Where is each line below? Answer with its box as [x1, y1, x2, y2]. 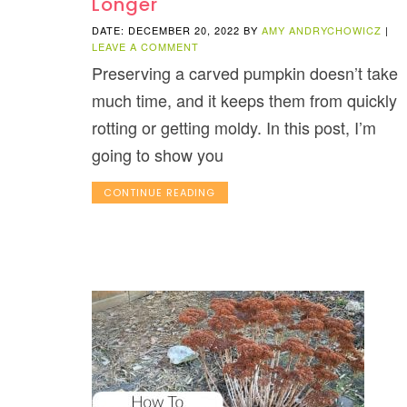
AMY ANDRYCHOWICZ [261, 23, 382, 38]
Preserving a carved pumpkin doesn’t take [91, 61, 398, 85]
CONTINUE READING [104, 185, 216, 201]
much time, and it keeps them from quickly [91, 88, 397, 113]
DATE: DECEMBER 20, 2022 [91, 23, 240, 38]
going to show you [91, 143, 223, 167]
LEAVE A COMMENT [91, 39, 199, 55]
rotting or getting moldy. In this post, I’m [91, 115, 376, 140]
